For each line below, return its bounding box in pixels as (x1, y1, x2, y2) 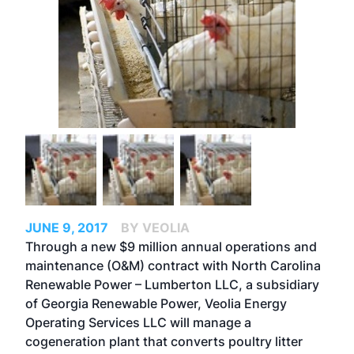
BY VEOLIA (121, 220, 190, 235)
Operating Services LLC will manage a (25, 314, 251, 330)
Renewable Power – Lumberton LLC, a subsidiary (25, 277, 319, 292)
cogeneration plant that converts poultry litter (25, 333, 303, 349)
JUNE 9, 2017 (25, 220, 108, 235)
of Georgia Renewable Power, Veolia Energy (25, 296, 287, 311)
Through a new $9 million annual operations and (25, 239, 317, 254)
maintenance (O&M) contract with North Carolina (25, 258, 321, 273)
